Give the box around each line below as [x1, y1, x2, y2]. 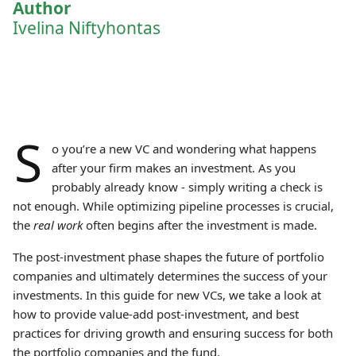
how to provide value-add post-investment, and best [13, 306, 299, 322]
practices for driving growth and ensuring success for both [13, 325, 333, 341]
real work [33, 217, 83, 233]
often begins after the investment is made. [83, 217, 317, 233]
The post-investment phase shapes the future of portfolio [13, 249, 324, 265]
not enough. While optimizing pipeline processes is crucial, [13, 198, 334, 214]
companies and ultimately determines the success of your [13, 268, 327, 284]
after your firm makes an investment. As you [51, 160, 296, 176]
